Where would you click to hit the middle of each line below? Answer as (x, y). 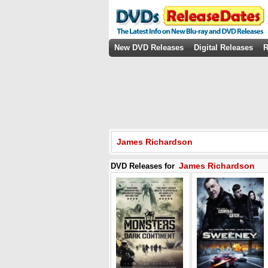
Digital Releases (223, 48)
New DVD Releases (149, 48)
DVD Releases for (144, 166)
